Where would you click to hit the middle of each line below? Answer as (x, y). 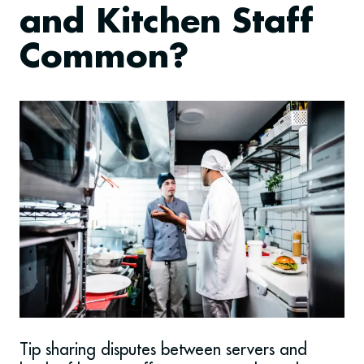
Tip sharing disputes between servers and (163, 349)
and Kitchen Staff (167, 24)
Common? (104, 58)
